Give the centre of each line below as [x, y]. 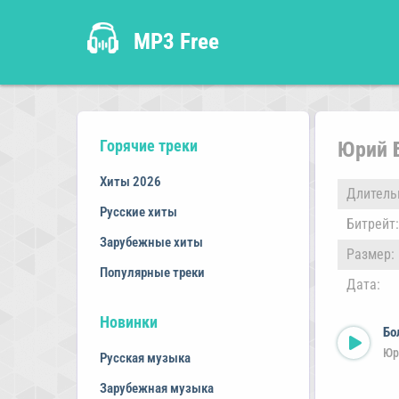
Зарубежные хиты [151, 242]
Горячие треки [149, 146]
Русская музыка [145, 358]
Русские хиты [138, 212]
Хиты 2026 [130, 182]
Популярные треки [152, 273]
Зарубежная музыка [157, 388]
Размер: [370, 254]
